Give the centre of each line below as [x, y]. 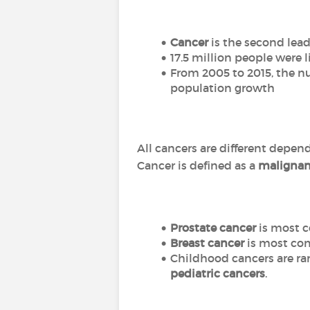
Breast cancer [207, 243]
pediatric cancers [218, 273]
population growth [222, 88]
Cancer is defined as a [196, 165]
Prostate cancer [213, 228]
